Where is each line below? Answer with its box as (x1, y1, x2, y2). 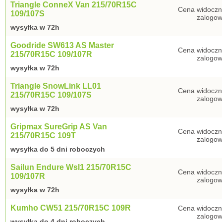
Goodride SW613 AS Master (10, 41, 114, 50)
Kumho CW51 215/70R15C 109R (10, 204, 131, 212)
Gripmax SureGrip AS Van (10, 122, 107, 131)
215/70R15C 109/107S (10, 91, 92, 99)
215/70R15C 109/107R (10, 50, 92, 58)
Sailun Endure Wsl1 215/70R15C (10, 163, 131, 171)
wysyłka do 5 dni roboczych (10, 145, 105, 153)
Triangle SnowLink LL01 (10, 82, 101, 90)
